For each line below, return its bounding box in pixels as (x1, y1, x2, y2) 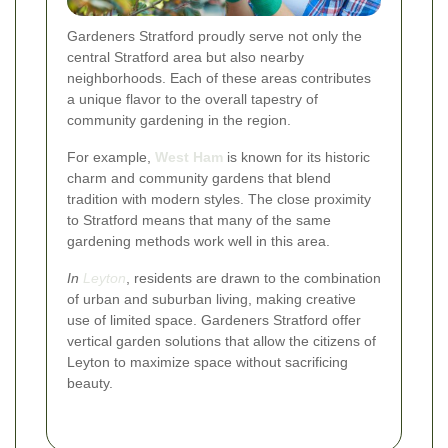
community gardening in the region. (67, 111, 291, 128)
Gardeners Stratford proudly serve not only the (67, 27, 362, 44)
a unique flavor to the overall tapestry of (67, 90, 318, 107)
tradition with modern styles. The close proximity (67, 190, 371, 207)
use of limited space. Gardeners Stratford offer (67, 311, 361, 328)
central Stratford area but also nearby (67, 48, 304, 65)
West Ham (155, 148, 223, 165)
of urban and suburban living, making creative (67, 290, 356, 307)
